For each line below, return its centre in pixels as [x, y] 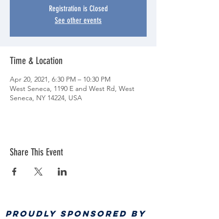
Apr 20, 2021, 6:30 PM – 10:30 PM [60, 79]
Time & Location [36, 61]
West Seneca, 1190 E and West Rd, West [72, 88]
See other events [78, 20]
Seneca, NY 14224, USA [46, 98]
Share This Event [36, 152]
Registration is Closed [78, 9]
